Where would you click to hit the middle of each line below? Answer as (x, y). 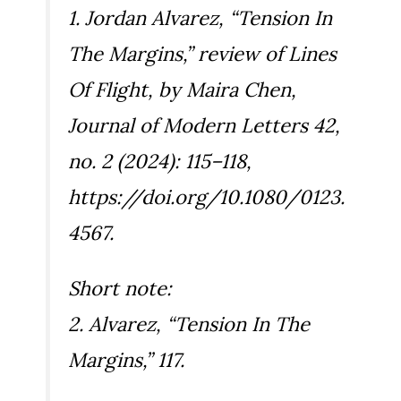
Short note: (120, 289)
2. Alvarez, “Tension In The (189, 324)
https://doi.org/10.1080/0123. (206, 197)
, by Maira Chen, (222, 90)
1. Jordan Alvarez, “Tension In (200, 18)
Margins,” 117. (126, 360)
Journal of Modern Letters (188, 126)
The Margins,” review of (178, 54)
